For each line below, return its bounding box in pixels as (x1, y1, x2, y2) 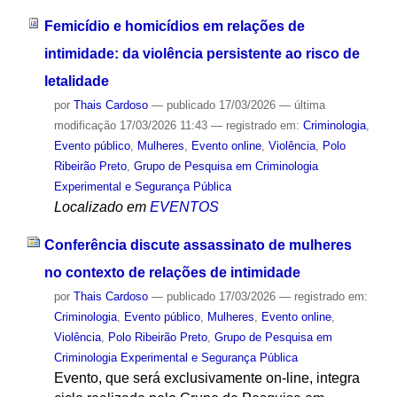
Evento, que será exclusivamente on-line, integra (53, 370, 360, 386)
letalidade (43, 74, 109, 90)
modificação (53, 119, 116, 133)
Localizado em (53, 199, 146, 215)
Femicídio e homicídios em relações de (43, 19, 305, 35)
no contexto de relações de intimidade (43, 265, 300, 281)
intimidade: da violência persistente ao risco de (43, 46, 360, 62)
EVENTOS (149, 199, 219, 215)
